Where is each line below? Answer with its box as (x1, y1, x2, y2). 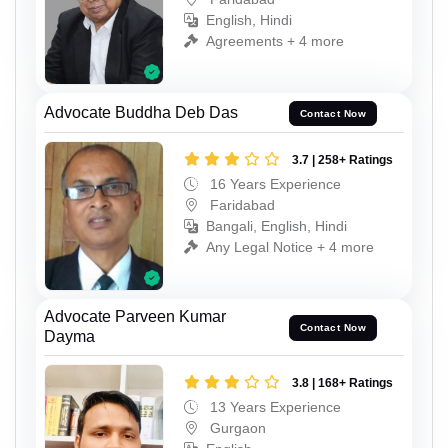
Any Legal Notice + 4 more (206, 239, 374, 256)
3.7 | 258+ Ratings (292, 153, 393, 168)
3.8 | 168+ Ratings (292, 375, 393, 390)
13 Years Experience (206, 398, 341, 415)
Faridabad (206, 197, 275, 214)
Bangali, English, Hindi (206, 218, 347, 235)
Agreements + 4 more (206, 33, 344, 50)
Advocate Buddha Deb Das (44, 103, 238, 121)
